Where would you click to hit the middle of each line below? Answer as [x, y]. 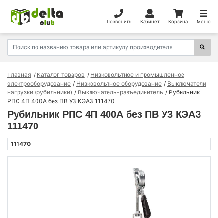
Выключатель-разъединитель [120, 92]
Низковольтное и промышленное [137, 74]
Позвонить [119, 21]
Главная [19, 74]
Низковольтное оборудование [119, 83]
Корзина [178, 21]
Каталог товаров [61, 74]
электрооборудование [39, 83]
